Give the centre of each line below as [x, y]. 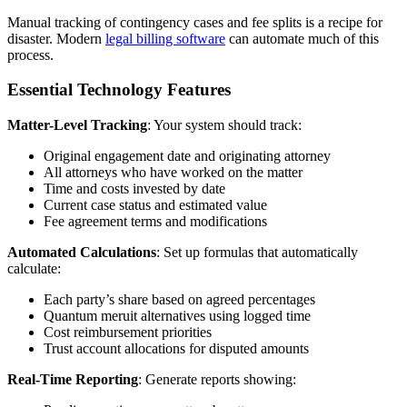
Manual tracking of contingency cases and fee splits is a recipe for [195, 22]
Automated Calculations [82, 253]
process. [30, 55]
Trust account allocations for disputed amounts [176, 349]
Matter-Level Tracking [77, 125]
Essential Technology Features [119, 90]
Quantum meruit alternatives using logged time [177, 316]
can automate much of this [302, 38]
